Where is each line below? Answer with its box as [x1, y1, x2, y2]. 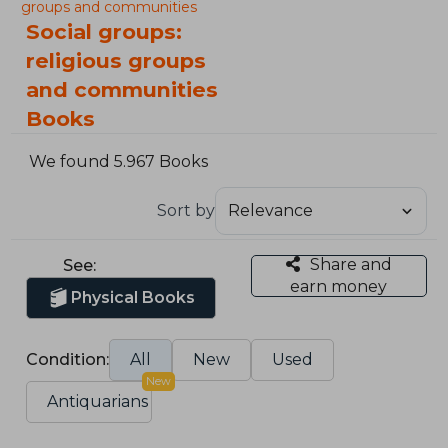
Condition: [26, 349, 110, 369]
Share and [309, 254, 392, 274]
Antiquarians [47, 391, 149, 411]
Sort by [156, 200, 215, 220]
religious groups [26, 48, 207, 73]
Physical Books [71, 287, 196, 307]
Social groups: [26, 19, 183, 44]
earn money [290, 276, 388, 296]
